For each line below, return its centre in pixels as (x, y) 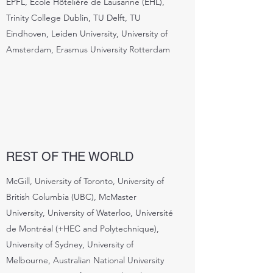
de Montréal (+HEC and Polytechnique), (83, 229)
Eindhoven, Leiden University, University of (87, 34)
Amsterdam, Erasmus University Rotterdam (88, 49)
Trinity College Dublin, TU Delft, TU (73, 18)
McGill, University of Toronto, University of (85, 181)
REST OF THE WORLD (70, 157)
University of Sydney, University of (70, 244)
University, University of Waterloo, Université (90, 213)
